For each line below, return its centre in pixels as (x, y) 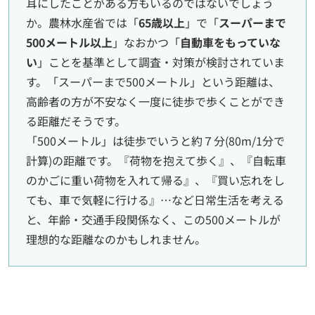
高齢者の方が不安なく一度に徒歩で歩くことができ (155, 102)
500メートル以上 (69, 43)
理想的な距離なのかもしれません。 (116, 239)
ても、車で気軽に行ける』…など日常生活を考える (155, 200)
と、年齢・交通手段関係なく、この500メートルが (153, 220)
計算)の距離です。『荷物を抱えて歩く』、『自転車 (156, 161)
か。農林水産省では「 (82, 23)
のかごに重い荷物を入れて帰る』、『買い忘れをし (155, 180)
